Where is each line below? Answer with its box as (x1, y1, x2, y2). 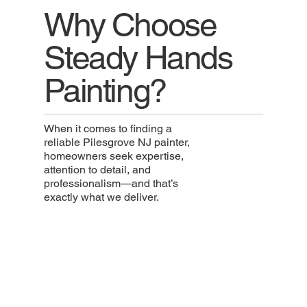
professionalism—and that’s (44, 176, 179, 190)
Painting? (44, 71, 167, 110)
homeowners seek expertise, (44, 149, 184, 162)
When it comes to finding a (44, 121, 173, 135)
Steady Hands (44, 38, 232, 77)
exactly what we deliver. (44, 190, 160, 204)
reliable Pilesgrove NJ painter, (44, 135, 191, 149)
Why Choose (44, 5, 217, 44)
